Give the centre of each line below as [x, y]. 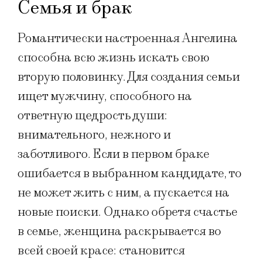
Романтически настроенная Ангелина [127, 38]
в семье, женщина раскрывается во [119, 231]
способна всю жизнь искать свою [113, 57]
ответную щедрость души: [92, 115]
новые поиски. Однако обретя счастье [127, 212]
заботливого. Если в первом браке [113, 154]
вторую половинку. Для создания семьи [129, 77]
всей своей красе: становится [101, 250]
